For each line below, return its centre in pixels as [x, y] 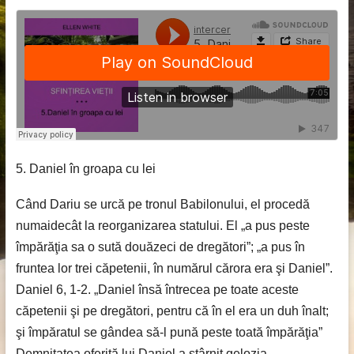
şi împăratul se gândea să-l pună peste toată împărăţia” [169, 332]
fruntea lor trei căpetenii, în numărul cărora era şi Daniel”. [174, 268]
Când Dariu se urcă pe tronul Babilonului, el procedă [162, 204]
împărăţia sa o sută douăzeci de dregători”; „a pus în [160, 247]
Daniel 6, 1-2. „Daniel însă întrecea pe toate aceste [157, 290]
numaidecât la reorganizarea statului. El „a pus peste [162, 226]
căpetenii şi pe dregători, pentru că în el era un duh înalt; [172, 311]
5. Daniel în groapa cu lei [85, 169]
